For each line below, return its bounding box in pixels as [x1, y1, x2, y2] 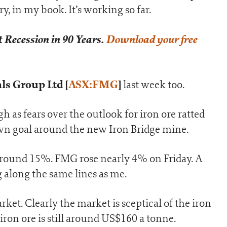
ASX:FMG [68, 77, 118, 92]
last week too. [121, 78, 184, 91]
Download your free [106, 32, 197, 46]
